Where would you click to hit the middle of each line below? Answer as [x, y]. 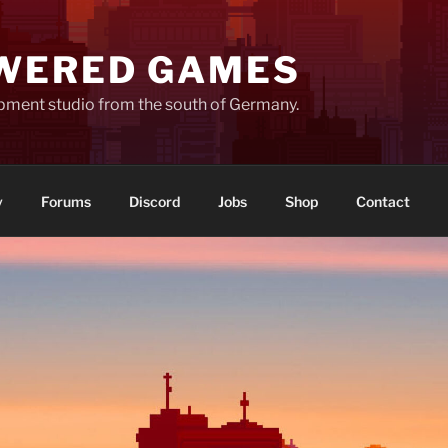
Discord [154, 201]
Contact [382, 201]
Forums [65, 201]
